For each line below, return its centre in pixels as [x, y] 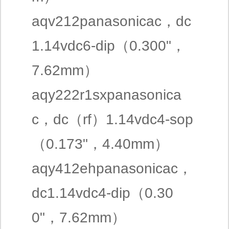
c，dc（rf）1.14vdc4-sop [112, 119]
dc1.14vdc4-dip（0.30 [102, 193]
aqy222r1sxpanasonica [107, 95]
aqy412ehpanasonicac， [112, 168]
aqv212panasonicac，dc [111, 21]
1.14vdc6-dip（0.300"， [109, 46]
